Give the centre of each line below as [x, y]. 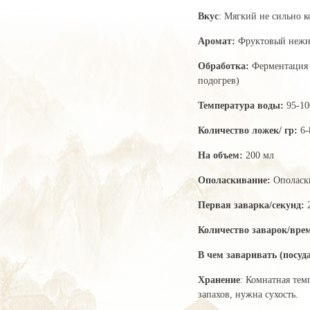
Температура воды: [242, 105]
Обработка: [225, 66]
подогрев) [218, 80]
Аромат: [218, 41]
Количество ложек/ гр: [249, 130]
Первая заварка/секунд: [252, 205]
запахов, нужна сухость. [248, 294]
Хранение [219, 280]
